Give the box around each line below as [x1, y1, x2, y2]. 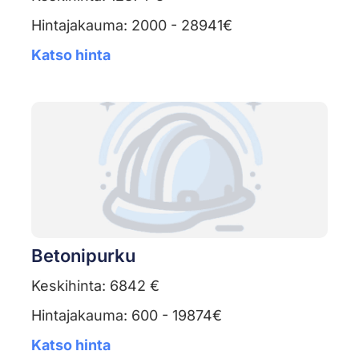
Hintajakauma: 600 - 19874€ [30, 307, 222, 325]
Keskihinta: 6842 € [30, 277, 159, 295]
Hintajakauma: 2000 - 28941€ [30, 17, 232, 34]
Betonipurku [30, 245, 135, 267]
